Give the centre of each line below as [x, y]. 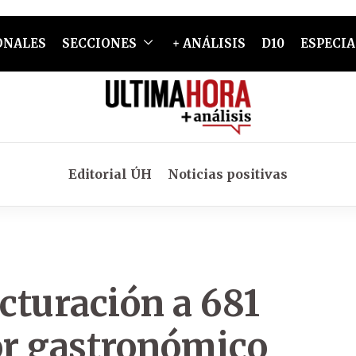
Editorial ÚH [110, 174]
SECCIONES [99, 43]
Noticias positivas [228, 174]
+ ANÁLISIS [209, 43]
